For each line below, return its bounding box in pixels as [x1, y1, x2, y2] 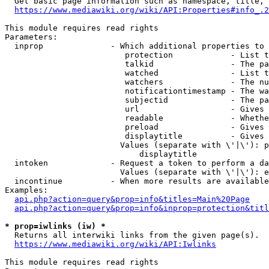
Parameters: [5, 32, 58, 41]
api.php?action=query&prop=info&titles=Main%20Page [14, 195, 250, 204]
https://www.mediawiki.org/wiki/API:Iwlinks [14, 240, 216, 249]
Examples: [5, 186, 48, 195]
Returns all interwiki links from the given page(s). [5, 231, 259, 240]
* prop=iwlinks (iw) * [5, 222, 106, 231]
